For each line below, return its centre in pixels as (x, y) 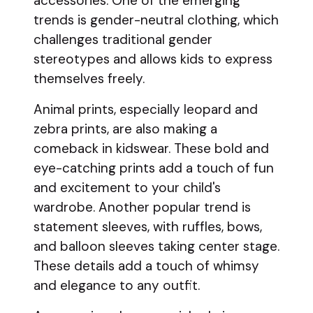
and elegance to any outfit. (117, 285)
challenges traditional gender (123, 39)
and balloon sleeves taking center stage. (156, 246)
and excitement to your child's (127, 188)
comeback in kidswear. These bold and (151, 148)
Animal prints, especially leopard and (146, 109)
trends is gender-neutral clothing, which (156, 20)
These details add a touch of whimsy (146, 266)
